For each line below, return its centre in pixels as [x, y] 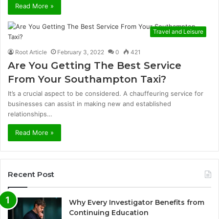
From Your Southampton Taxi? [87, 79]
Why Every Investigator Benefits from [137, 202]
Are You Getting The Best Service [95, 66]
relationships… [30, 114]
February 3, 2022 [81, 52]
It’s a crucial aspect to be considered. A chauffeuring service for [106, 93]
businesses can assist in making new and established [89, 104]
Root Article [31, 52]
